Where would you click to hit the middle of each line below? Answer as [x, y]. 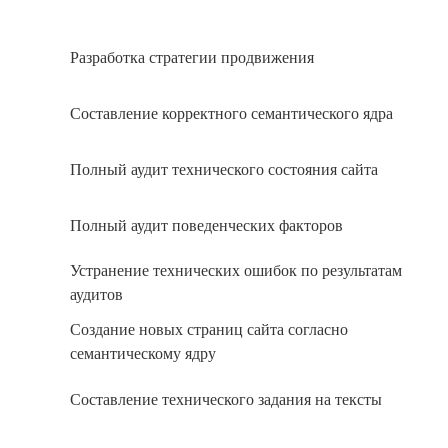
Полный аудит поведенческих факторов [206, 225]
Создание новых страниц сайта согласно [209, 330]
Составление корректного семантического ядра [231, 113]
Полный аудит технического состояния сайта [224, 169]
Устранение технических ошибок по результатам [236, 271]
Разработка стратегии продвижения [192, 57]
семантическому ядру [143, 354]
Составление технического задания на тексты [226, 399]
